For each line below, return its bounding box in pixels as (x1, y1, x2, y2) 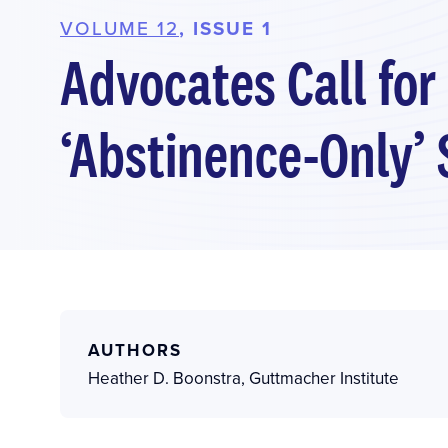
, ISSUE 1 (179, 13, 272, 42)
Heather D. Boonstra (88, 365, 241, 390)
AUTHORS (88, 337, 182, 362)
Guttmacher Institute (249, 365, 399, 390)
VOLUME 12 (60, 13, 179, 41)
